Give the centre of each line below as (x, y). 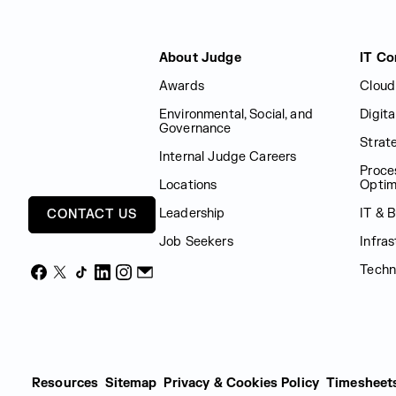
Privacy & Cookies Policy (242, 383)
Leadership (192, 213)
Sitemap (131, 383)
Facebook (67, 281)
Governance (195, 129)
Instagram (153, 281)
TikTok (100, 281)
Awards (182, 86)
